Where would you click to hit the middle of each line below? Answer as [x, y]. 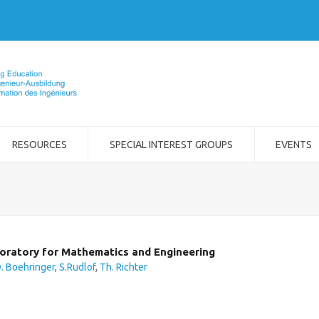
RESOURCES [39, 145]
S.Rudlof [77, 267]
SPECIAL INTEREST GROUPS [171, 145]
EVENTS [294, 145]
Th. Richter [124, 267]
